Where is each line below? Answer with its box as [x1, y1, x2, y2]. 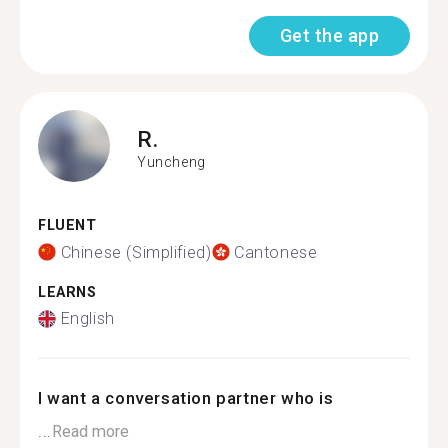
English [60, 309, 115, 328]
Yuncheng [137, 153, 206, 170]
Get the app [279, 25, 379, 46]
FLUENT [38, 217, 97, 234]
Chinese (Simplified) [60, 242, 212, 262]
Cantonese [234, 242, 318, 262]
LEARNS [38, 283, 97, 301]
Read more [51, 422, 129, 441]
